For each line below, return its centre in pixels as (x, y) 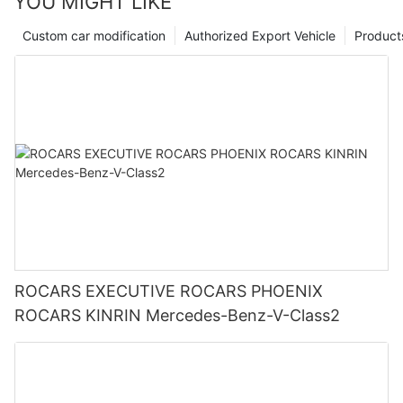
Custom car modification (94, 36)
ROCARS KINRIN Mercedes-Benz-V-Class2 (243, 316)
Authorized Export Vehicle (260, 36)
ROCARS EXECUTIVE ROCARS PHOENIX (97, 291)
